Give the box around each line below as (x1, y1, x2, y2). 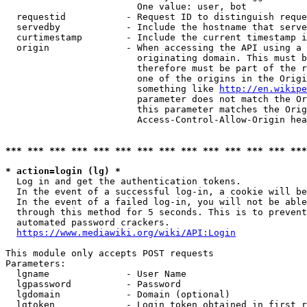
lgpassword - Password (5, 279, 181, 289)
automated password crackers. (5, 217, 170, 228)
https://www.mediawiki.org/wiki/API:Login (16, 228, 236, 238)
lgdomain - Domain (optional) (5, 289, 230, 299)
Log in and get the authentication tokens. (5, 176, 241, 186)
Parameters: (5, 258, 66, 269)
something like (5, 84, 219, 94)
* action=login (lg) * (5, 166, 121, 176)
